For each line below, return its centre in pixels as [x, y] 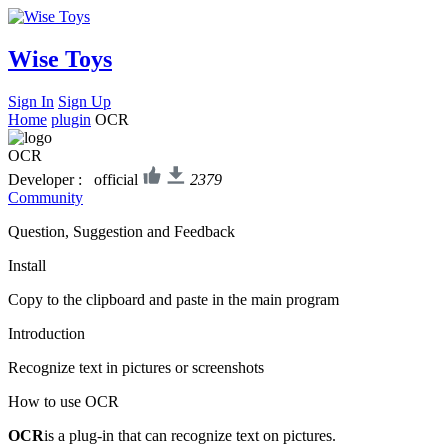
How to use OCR [63, 401]
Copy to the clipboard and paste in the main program [173, 299]
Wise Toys [60, 58]
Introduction [46, 333]
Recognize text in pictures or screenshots [136, 367]
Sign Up [84, 101]
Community [45, 197]
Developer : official [73, 179]
